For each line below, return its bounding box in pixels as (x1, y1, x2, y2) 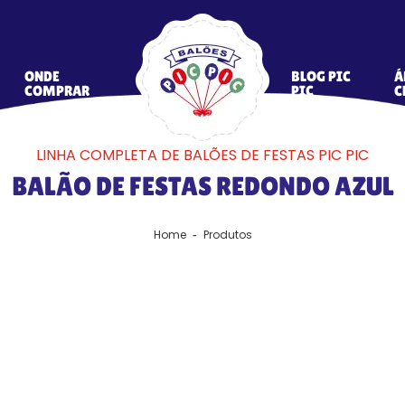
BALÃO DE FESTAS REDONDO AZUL (11, 171, 394, 201)
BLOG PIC (290, 67, 351, 85)
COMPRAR (24, 81, 90, 99)
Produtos (202, 227, 252, 242)
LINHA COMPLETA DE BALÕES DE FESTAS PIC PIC (36, 145, 369, 165)
